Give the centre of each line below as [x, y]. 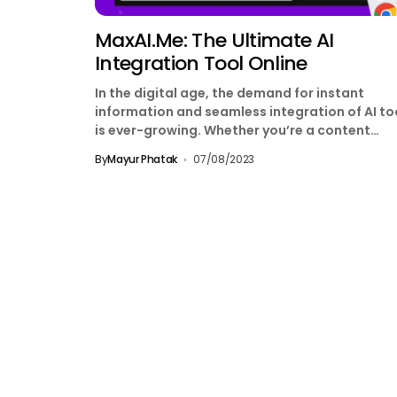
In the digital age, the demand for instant [230, 93]
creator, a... [133, 149]
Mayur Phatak [142, 160]
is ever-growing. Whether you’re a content [233, 131]
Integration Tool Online [201, 64]
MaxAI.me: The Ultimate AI [214, 41]
